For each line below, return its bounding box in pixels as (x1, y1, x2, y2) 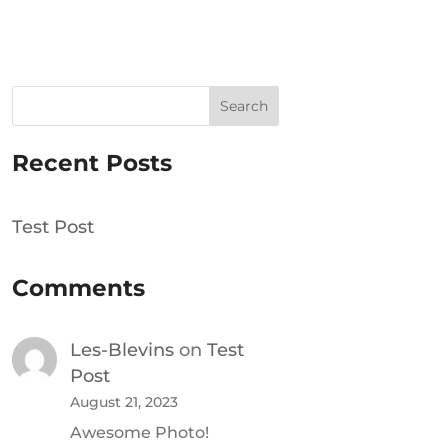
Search (219, 96, 268, 115)
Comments (11, 274, 145, 303)
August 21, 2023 (70, 393, 179, 410)
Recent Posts (11, 149, 172, 178)
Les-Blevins (70, 338, 175, 361)
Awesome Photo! (70, 423, 210, 443)
